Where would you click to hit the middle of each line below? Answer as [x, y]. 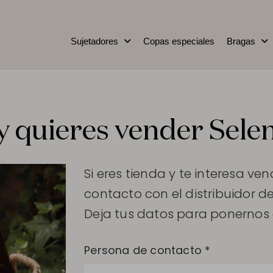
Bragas [241, 41]
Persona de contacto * [147, 250]
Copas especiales [179, 41]
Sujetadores [94, 41]
